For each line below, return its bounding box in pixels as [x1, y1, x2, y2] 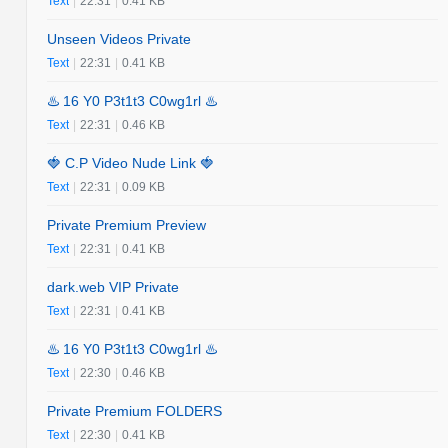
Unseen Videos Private [47, 30, 192, 47]
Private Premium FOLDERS [47, 402, 223, 419]
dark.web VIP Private [47, 278, 180, 295]
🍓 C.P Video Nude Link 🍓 [47, 154, 215, 171]
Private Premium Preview [47, 216, 207, 233]
